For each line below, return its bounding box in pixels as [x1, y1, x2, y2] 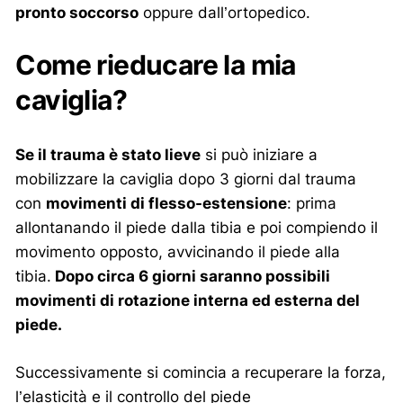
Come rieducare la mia [15, 49, 296, 82]
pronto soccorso [15, 3, 139, 22]
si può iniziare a [201, 144, 318, 164]
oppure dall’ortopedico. [139, 3, 311, 22]
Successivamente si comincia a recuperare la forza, [15, 362, 387, 381]
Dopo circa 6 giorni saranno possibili [51, 265, 331, 285]
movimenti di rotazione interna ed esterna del [15, 290, 361, 309]
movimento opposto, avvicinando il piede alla [15, 241, 341, 261]
